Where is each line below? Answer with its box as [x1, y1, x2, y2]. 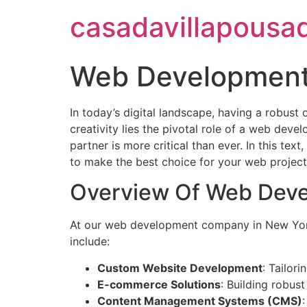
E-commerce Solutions [97, 277, 221, 291]
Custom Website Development [97, 260, 262, 275]
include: [70, 234, 110, 249]
